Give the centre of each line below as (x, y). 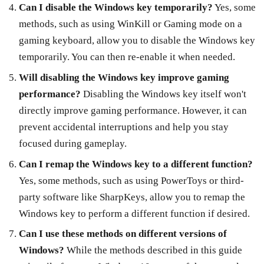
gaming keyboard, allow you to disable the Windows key (137, 41)
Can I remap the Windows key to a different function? (136, 164)
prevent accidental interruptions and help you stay (123, 127)
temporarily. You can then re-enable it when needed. (127, 57)
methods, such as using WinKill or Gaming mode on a (130, 24)
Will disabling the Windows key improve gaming (124, 77)
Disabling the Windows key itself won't (163, 94)
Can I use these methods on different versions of (123, 234)
